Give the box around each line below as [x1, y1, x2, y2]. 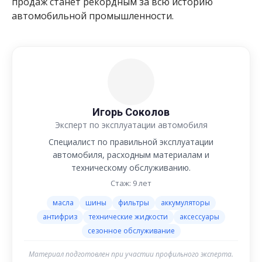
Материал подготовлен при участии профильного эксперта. [29, 249, 233, 259]
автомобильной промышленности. [12, 9, 174, 22]
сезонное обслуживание [87, 225, 175, 236]
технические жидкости [89, 211, 168, 222]
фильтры [118, 197, 149, 208]
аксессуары [180, 211, 219, 222]
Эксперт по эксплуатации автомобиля [54, 119, 208, 130]
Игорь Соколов [92, 105, 170, 118]
